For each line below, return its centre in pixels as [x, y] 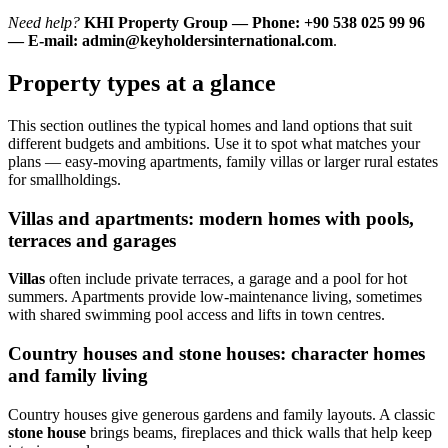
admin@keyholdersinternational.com [207, 41]
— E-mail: [45, 41]
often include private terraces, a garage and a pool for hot [226, 279]
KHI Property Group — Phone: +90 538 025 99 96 [254, 23]
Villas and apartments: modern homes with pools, [211, 218]
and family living [78, 376]
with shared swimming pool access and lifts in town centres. [196, 315]
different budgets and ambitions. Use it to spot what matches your [214, 144]
